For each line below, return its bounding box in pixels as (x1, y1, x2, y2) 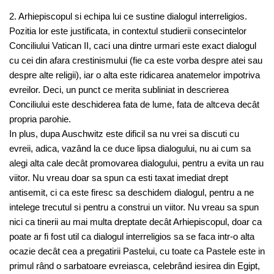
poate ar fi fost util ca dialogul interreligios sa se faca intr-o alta (9, 231, 254, 242)
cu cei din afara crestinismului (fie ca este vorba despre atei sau (9, 55, 262, 65)
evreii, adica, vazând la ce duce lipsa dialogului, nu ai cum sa (9, 143, 251, 154)
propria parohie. (9, 114, 71, 124)
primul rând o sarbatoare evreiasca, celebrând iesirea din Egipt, (9, 261, 260, 271)
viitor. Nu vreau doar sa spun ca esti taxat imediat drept (9, 172, 228, 183)
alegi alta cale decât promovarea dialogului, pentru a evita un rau (9, 158, 264, 168)
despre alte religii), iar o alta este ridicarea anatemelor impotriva (9, 70, 260, 80)
